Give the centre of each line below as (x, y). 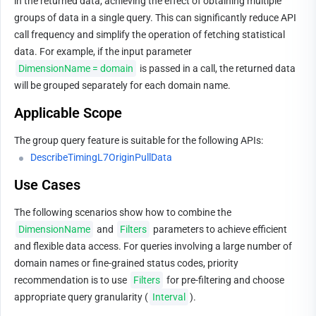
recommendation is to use (72, 280)
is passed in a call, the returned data (217, 68)
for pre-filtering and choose (224, 280)
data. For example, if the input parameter (104, 51)
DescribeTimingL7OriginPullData (101, 157)
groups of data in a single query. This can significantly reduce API (155, 18)
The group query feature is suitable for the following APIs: (139, 140)
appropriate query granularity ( (81, 297)
